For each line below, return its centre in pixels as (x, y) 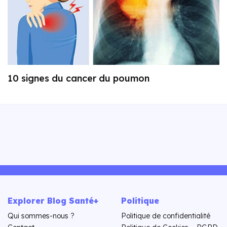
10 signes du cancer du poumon (79, 78)
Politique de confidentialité (166, 216)
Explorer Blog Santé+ (53, 200)
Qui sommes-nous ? (41, 216)
